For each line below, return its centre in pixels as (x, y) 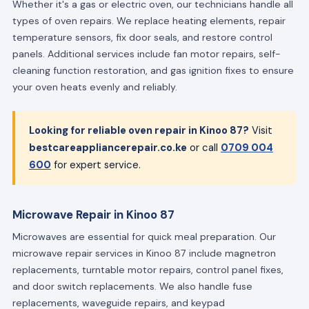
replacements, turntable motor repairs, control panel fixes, (148, 270)
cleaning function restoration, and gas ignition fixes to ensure (153, 71)
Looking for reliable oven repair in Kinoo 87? (139, 130)
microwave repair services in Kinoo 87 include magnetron (144, 253)
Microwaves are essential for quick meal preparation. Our (144, 237)
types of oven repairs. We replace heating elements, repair (149, 21)
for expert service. (96, 165)
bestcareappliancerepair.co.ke (108, 147)
